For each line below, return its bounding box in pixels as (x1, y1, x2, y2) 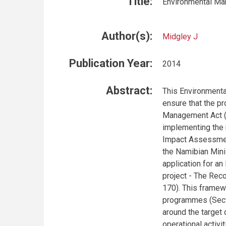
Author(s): (101, 30, 152, 42)
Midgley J (162, 32, 198, 41)
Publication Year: (69, 57, 152, 70)
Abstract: (106, 84, 152, 97)
